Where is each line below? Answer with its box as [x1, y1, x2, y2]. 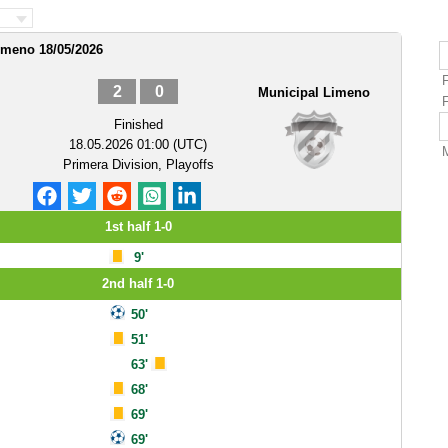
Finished [113, 117, 163, 132]
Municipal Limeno [258, 85, 370, 100]
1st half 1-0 [104, 219, 172, 234]
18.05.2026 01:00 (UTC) [69, 137, 207, 152]
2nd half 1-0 [102, 276, 174, 291]
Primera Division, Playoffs [62, 157, 214, 172]
